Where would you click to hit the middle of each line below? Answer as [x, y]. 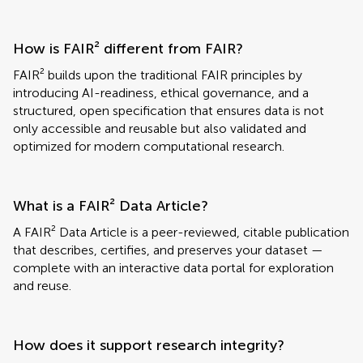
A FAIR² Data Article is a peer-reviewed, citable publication [181, 232]
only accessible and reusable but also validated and [160, 128]
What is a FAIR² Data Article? [111, 206]
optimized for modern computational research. [149, 146]
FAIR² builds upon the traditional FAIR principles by [158, 75]
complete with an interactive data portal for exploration [173, 268]
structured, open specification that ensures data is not [169, 111]
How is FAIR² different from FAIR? [128, 49]
